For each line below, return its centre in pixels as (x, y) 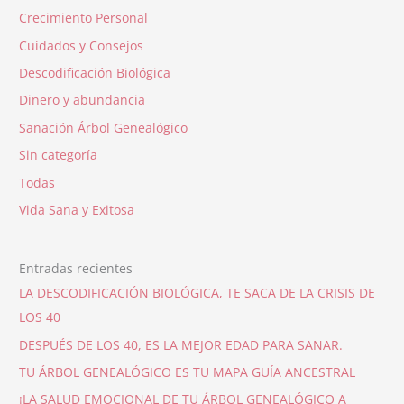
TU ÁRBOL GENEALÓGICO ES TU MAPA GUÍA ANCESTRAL (188, 372)
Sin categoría (59, 155)
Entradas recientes (76, 269)
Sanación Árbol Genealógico (104, 127)
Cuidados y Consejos (82, 45)
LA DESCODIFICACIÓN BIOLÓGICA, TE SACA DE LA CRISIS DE (197, 293)
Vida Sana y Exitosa (77, 209)
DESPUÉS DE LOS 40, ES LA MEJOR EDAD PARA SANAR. (181, 344)
